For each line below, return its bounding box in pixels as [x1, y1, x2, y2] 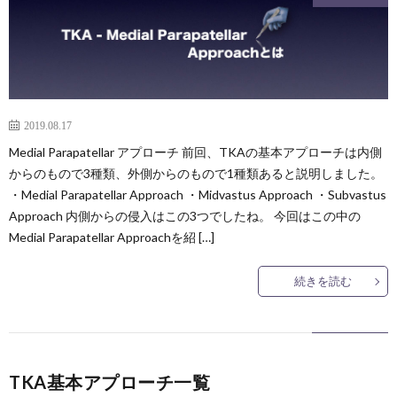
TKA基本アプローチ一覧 [9, 371, 210, 393]
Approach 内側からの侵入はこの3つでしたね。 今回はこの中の [9, 208, 361, 224]
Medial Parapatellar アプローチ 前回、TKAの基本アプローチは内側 [9, 144, 382, 160]
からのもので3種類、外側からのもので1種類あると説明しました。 [9, 166, 383, 182]
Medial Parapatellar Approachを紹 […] [9, 230, 214, 245]
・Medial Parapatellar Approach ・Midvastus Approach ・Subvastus [9, 187, 386, 203]
